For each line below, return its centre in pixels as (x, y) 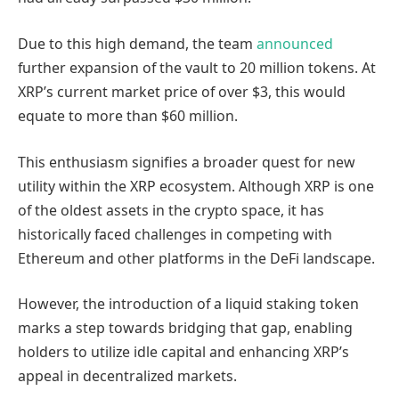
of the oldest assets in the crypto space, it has (171, 210)
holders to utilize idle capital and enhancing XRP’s (183, 352)
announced (295, 43)
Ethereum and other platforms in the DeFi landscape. (196, 258)
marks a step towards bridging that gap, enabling (185, 328)
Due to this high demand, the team (137, 43)
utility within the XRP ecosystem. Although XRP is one (196, 186)
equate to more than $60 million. (128, 115)
